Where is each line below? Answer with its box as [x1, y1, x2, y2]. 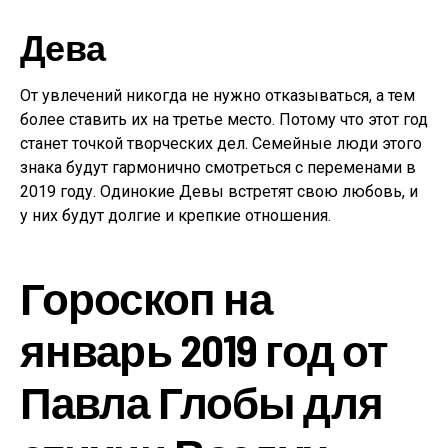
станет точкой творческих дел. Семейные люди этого [20, 134, 422, 153]
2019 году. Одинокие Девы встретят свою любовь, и [20, 182, 418, 201]
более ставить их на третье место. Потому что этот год [20, 110, 428, 129]
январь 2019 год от [20, 323, 389, 376]
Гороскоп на [20, 271, 273, 324]
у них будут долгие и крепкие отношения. [20, 206, 331, 225]
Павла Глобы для [20, 375, 383, 428]
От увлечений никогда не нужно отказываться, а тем [20, 86, 415, 105]
